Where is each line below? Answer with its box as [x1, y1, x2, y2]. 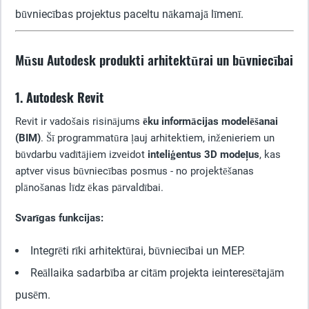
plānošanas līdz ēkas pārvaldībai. [15, 181, 163, 194]
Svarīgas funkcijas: [15, 212, 103, 224]
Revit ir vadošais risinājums [15, 115, 143, 128]
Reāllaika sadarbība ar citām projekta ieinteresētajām [30, 266, 284, 279]
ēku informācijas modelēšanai [143, 115, 278, 128]
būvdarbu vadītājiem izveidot [15, 148, 148, 161]
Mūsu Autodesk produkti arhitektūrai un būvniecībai [15, 50, 293, 69]
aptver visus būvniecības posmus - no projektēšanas [15, 165, 254, 177]
